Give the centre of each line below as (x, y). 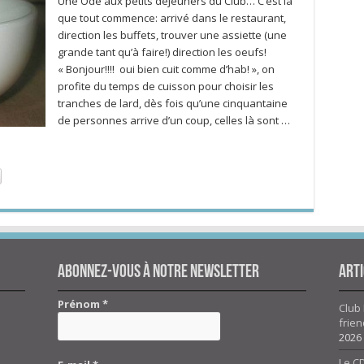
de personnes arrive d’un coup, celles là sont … (173, 120)
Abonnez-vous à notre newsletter (159, 273)
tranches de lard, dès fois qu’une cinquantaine (172, 103)
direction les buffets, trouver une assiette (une (172, 35)
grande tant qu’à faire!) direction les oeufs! (162, 52)
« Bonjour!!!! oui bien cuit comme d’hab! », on (166, 69)
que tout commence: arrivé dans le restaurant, (171, 18)
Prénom (80, 304)
